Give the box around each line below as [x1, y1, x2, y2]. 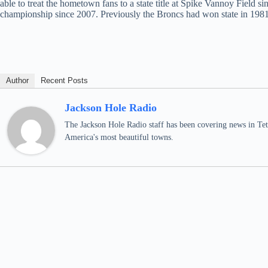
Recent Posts [41, 76, 88, 85]
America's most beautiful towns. [65, 133, 173, 142]
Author [6, 76, 29, 85]
